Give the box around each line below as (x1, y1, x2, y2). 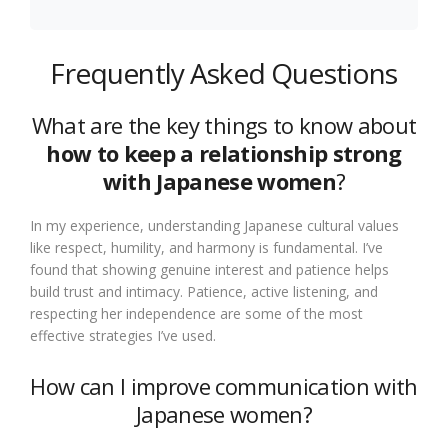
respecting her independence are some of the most (30, 304, 363, 323)
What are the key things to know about (31, 110, 417, 140)
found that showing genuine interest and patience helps (30, 260, 389, 279)
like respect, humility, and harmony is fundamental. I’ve (30, 238, 383, 257)
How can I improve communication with (30, 371, 418, 401)
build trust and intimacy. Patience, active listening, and (30, 282, 378, 301)
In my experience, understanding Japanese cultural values (30, 216, 399, 235)
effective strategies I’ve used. (30, 326, 216, 345)
